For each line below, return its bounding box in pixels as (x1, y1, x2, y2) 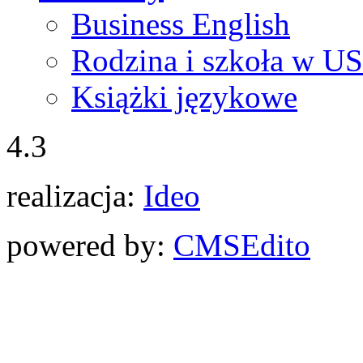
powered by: (6, 227, 173, 263)
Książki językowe (71, 79, 297, 114)
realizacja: (6, 177, 143, 213)
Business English (71, 6, 290, 41)
